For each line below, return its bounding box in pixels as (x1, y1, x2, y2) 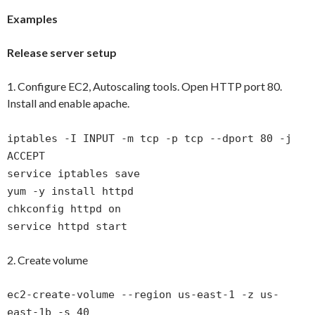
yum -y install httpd (7, 184, 134, 198)
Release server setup (7, 45, 117, 59)
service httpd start (7, 219, 127, 233)
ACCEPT (7, 149, 45, 162)
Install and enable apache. (7, 96, 129, 110)
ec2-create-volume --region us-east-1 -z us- (7, 288, 279, 301)
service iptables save (7, 167, 140, 180)
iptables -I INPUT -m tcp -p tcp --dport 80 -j (7, 131, 292, 145)
